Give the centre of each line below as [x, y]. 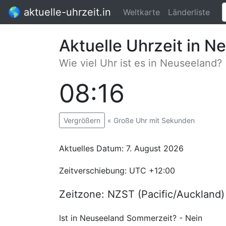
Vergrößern [82, 120]
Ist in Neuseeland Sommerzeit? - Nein [131, 218]
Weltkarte [142, 12]
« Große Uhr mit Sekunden [151, 120]
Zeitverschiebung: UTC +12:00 [117, 171]
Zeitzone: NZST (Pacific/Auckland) [142, 194]
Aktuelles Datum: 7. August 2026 [121, 148]
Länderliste [189, 12]
